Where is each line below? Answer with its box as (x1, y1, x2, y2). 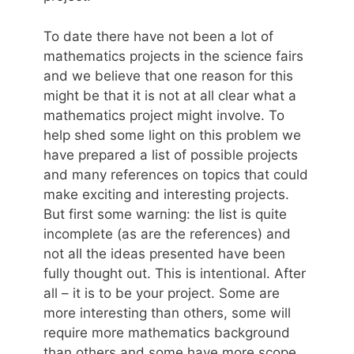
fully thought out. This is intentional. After (43, 265, 306, 281)
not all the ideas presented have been (43, 245, 285, 262)
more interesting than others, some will (43, 304, 291, 321)
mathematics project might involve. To (43, 107, 284, 123)
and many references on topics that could (43, 166, 308, 183)
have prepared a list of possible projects (43, 146, 298, 163)
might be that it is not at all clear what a (43, 87, 296, 104)
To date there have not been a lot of (43, 28, 273, 44)
